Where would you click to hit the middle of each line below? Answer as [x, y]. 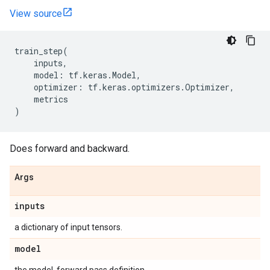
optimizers [156, 87]
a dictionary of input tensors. [68, 227]
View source [36, 14]
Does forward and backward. [70, 149]
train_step [39, 51]
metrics [51, 99]
